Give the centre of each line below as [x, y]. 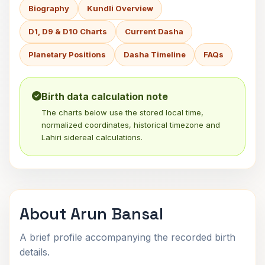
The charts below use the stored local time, [122, 112]
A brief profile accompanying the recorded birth [127, 237]
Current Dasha [154, 31]
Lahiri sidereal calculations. [92, 137]
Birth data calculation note [105, 96]
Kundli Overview [120, 8]
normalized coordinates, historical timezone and [131, 125]
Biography [49, 8]
